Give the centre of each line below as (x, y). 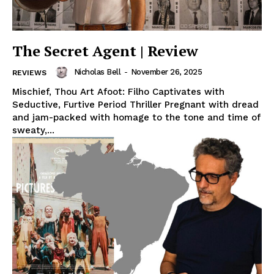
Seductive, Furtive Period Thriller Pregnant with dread (135, 104)
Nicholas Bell (97, 72)
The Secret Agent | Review (105, 50)
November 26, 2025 (166, 72)
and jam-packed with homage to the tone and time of (136, 117)
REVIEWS (29, 72)
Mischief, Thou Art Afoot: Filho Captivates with (118, 91)
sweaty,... (33, 130)
